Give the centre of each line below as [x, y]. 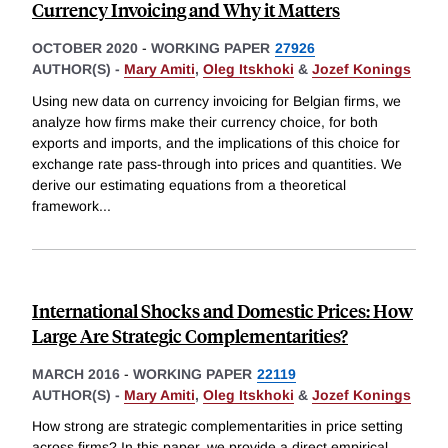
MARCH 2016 [76, 373]
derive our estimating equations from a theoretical [189, 184]
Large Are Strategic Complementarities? [190, 335]
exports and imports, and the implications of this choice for [216, 142]
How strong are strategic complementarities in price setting [217, 426]
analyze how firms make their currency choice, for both [205, 121]
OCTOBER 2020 [85, 48]
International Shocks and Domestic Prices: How [222, 310]
